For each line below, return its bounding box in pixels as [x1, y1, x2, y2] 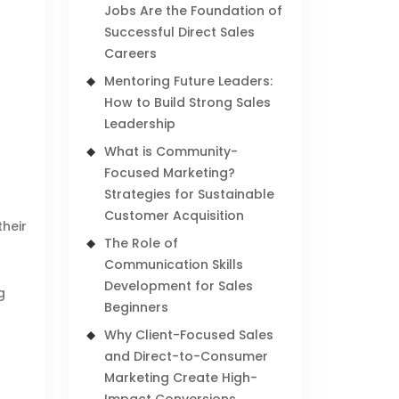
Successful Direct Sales [104, 23, 256, 41]
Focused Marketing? [104, 164, 236, 182]
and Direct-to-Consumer [104, 347, 269, 365]
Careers [104, 45, 158, 62]
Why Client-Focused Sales [104, 326, 274, 344]
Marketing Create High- [104, 369, 258, 387]
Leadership [104, 115, 176, 133]
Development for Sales [104, 277, 254, 295]
